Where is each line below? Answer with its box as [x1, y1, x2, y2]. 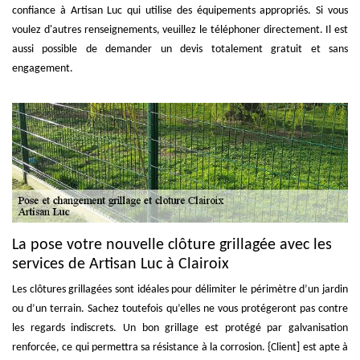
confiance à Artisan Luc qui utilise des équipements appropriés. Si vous [12, 5, 348, 18]
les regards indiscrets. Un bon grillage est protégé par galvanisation [12, 322, 348, 334]
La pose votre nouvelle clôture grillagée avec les [12, 237, 332, 253]
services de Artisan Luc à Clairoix [12, 256, 229, 272]
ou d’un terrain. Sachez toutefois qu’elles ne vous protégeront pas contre [12, 303, 348, 315]
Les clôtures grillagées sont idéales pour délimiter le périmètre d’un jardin [12, 284, 348, 296]
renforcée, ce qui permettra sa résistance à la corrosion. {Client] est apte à [12, 342, 348, 354]
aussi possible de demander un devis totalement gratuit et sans [12, 43, 348, 56]
